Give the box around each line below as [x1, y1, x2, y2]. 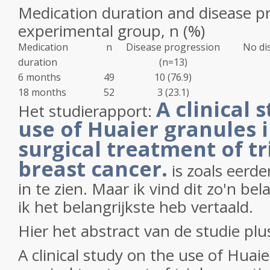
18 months [18, 86, 66, 99]
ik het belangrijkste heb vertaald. [18, 196, 257, 218]
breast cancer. [18, 155, 168, 183]
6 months [18, 71, 61, 84]
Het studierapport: [18, 100, 156, 122]
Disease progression [126, 40, 220, 54]
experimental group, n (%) [18, 20, 205, 42]
